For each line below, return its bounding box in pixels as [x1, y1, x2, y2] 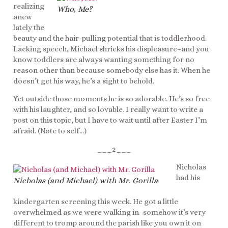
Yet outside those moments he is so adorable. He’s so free [13, 94, 210, 104]
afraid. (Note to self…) [13, 126, 87, 136]
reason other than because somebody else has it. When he [13, 65, 210, 75]
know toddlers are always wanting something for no [13, 54, 194, 64]
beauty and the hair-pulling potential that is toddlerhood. [13, 33, 207, 43]
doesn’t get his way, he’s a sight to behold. [13, 76, 154, 85]
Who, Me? [57, 4, 92, 14]
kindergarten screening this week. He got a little [13, 196, 178, 206]
